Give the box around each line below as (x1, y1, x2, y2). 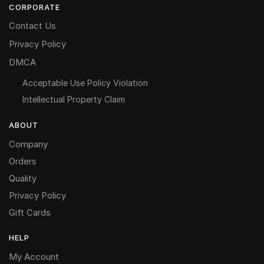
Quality (9, 172, 37, 184)
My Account (9, 250, 59, 262)
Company (9, 138, 48, 150)
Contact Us (9, 19, 56, 31)
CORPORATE (9, 2, 60, 12)
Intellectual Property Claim (22, 94, 125, 104)
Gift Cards (9, 206, 51, 218)
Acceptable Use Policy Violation (22, 77, 148, 88)
